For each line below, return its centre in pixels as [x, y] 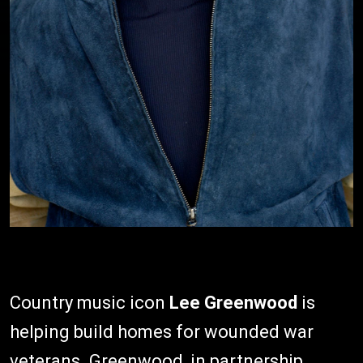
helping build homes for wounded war [162, 332]
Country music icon [88, 303]
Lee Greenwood [231, 303]
